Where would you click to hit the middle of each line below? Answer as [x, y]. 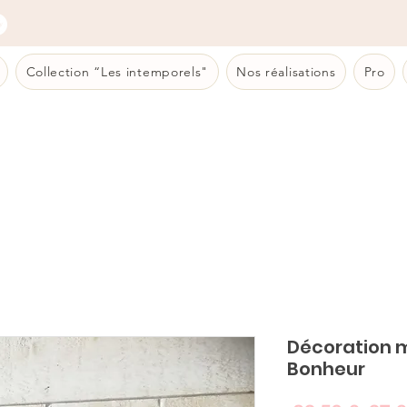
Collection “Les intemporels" [117, 72]
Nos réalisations [286, 72]
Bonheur [326, 369]
